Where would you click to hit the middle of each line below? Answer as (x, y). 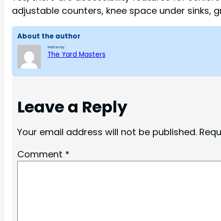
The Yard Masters (77, 54)
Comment (41, 154)
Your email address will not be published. (107, 132)
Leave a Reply (72, 107)
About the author (49, 36)
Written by (56, 47)
